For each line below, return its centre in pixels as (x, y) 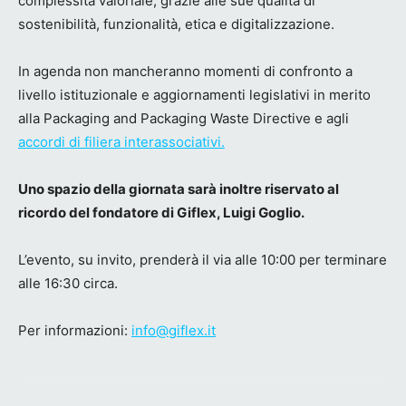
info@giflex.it (174, 330)
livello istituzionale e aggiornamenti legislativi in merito (194, 94)
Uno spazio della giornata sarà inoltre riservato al (179, 188)
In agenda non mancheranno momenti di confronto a (185, 71)
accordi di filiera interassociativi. (121, 141)
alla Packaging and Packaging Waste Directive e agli (184, 118)
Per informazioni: (75, 330)
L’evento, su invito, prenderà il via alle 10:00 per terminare (203, 259)
